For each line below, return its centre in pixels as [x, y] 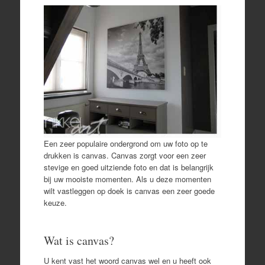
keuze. [55, 203]
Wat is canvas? [79, 241]
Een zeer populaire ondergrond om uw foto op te [125, 144]
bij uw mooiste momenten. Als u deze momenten [127, 179]
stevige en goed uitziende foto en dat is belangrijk [128, 167]
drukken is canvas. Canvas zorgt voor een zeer [125, 156]
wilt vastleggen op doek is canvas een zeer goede [129, 191]
